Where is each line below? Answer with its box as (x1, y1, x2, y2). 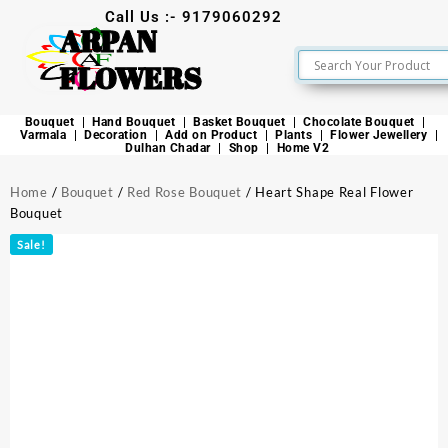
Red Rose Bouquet (126, 184, 243, 200)
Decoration (84, 128, 148, 142)
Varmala (19, 128, 67, 142)
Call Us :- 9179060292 (105, 8, 282, 26)
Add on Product (165, 128, 258, 142)
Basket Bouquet (193, 115, 286, 129)
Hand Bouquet (92, 115, 176, 129)
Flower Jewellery (330, 128, 428, 142)
